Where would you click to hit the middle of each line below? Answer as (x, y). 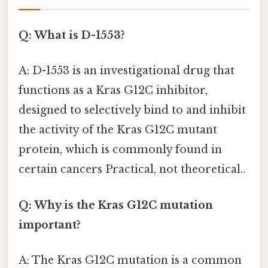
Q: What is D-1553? (72, 36)
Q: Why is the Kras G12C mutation (116, 205)
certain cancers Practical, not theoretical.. (132, 170)
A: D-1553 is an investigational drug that (127, 71)
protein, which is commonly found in (120, 150)
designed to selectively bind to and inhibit (132, 110)
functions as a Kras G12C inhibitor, (113, 91)
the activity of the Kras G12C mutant (118, 130)
